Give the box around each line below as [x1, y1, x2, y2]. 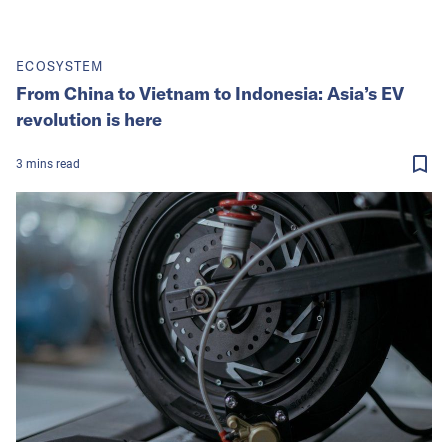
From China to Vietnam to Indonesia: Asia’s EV [16, 81, 404, 105]
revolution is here [16, 107, 162, 131]
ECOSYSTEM [16, 57, 104, 74]
